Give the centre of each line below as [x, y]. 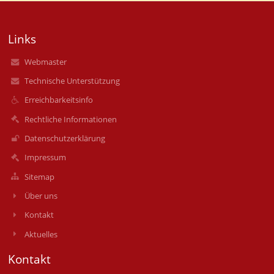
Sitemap [39, 176]
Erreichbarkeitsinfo [58, 100]
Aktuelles [41, 234]
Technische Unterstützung [72, 81]
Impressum [45, 157]
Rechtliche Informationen [70, 119]
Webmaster [45, 61]
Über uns [41, 196]
